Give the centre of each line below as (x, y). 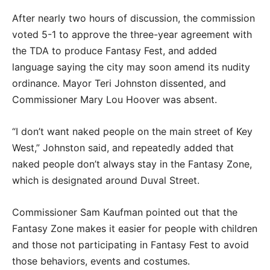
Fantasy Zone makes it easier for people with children (135, 228)
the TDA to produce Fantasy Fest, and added (115, 50)
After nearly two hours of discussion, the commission (133, 18)
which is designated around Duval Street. (106, 180)
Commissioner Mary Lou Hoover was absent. (115, 99)
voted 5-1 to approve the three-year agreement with (132, 34)
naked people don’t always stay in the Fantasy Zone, (132, 164)
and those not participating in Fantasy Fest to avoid (130, 244)
